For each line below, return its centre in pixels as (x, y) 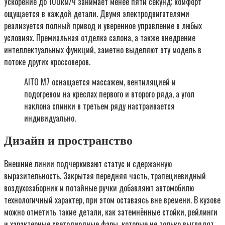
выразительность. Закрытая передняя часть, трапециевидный (105, 176)
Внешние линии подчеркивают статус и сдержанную (88, 163)
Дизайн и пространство (68, 140)
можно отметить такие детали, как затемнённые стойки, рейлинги (111, 212)
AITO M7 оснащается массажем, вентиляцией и (100, 82)
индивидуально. (50, 118)
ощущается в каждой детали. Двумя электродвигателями (97, 14)
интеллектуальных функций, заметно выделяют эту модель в (103, 50)
